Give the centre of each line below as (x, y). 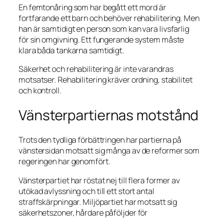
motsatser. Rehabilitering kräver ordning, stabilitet (106, 79)
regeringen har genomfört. (65, 162)
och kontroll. (40, 90)
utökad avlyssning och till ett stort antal (87, 191)
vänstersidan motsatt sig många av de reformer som (109, 151)
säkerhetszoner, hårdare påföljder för (83, 212)
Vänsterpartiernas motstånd (109, 115)
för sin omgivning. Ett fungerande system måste (101, 39)
